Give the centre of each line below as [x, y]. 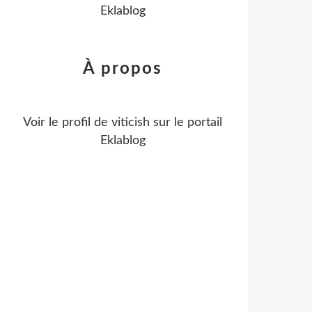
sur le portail [186, 123]
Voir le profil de [67, 123]
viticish [131, 123]
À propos [123, 69]
